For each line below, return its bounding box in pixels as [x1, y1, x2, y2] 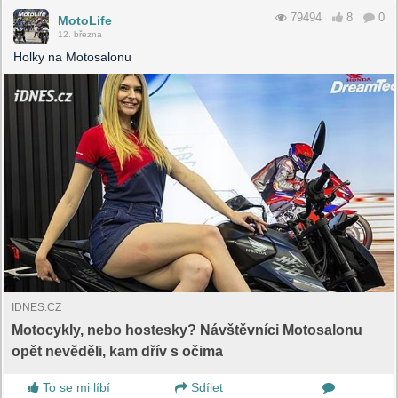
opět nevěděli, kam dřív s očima [12, 343, 223, 359]
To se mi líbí [39, 379, 111, 394]
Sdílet [187, 379, 223, 394]
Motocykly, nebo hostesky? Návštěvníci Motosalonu [12, 322, 362, 338]
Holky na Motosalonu [13, 49, 131, 64]
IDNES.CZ [12, 300, 61, 314]
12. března [58, 28, 102, 39]
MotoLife [58, 12, 112, 28]
